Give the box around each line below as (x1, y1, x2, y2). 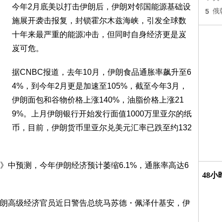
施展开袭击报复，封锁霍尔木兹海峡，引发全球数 (12, 16, 186, 25)
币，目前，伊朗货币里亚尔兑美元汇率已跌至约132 (12, 123, 192, 132)
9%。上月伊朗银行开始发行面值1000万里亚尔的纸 (12, 110, 192, 118)
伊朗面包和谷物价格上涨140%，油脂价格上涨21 (12, 96, 184, 104)
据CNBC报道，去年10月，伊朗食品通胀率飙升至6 (12, 68, 191, 76)
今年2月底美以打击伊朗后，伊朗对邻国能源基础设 (12, 2, 191, 11)
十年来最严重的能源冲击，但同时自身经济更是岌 (12, 30, 186, 39)
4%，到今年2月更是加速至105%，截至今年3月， (12, 82, 187, 90)
